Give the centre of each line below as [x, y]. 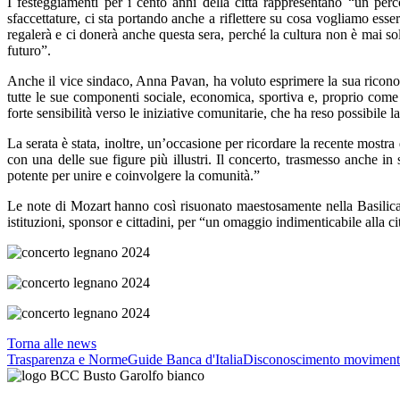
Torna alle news [52, 343]
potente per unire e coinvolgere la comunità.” [133, 175]
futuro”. [29, 50]
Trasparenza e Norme [67, 359]
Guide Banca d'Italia [185, 359]
